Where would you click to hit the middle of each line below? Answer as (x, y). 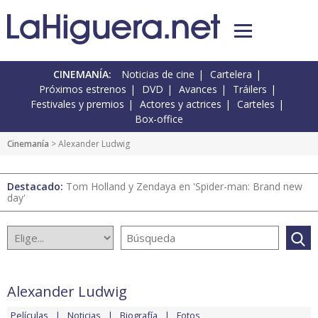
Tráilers (250, 89)
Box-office (159, 119)
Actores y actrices (181, 104)
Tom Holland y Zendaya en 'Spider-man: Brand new (184, 187)
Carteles (256, 104)
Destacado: (37, 187)
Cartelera (231, 75)
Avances (198, 89)
